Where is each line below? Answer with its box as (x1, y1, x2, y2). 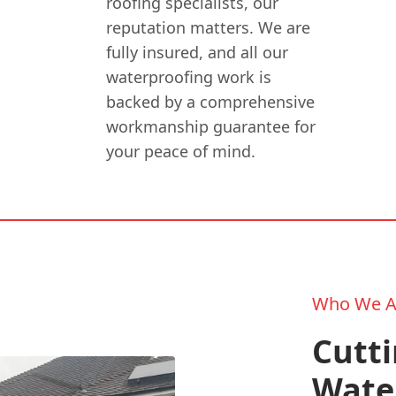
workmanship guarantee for (106, 115, 316, 137)
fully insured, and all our (106, 41, 289, 63)
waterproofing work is (106, 65, 272, 88)
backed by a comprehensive (106, 90, 316, 112)
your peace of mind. (106, 140, 256, 162)
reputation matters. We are (106, 16, 311, 38)
